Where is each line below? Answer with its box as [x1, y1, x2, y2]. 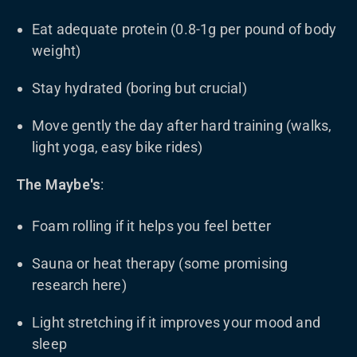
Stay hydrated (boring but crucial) [32, 80, 247, 96]
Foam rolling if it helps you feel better [32, 218, 271, 234]
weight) [32, 42, 81, 59]
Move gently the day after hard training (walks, [32, 117, 332, 134]
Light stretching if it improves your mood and [32, 314, 321, 331]
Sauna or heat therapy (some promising [32, 255, 288, 272]
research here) [32, 277, 127, 293]
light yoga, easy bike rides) [32, 139, 203, 155]
